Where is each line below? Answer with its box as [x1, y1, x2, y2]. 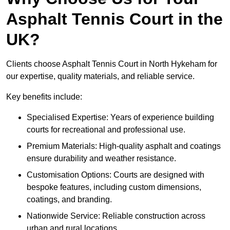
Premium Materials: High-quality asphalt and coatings [27, 142, 221, 151]
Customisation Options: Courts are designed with [27, 170, 204, 180]
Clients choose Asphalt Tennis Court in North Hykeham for [6, 60, 217, 69]
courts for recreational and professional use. [27, 125, 185, 135]
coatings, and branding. [27, 195, 112, 204]
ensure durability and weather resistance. [27, 154, 176, 163]
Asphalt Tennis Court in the [6, 10, 223, 29]
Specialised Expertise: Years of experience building [27, 113, 214, 122]
